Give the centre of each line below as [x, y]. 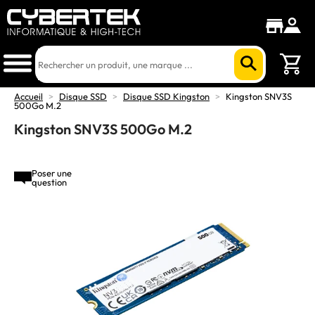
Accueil [28, 96]
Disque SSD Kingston [166, 96]
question [49, 182]
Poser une [52, 173]
